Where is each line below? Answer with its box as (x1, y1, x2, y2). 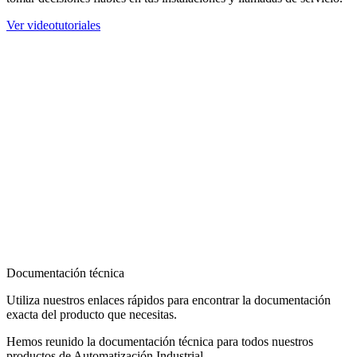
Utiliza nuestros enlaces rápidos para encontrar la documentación (6, 293, 331, 308)
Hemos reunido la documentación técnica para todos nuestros (6, 335, 313, 349)
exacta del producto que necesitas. (6, 308, 177, 322)
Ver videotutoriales (6, 18, 100, 33)
